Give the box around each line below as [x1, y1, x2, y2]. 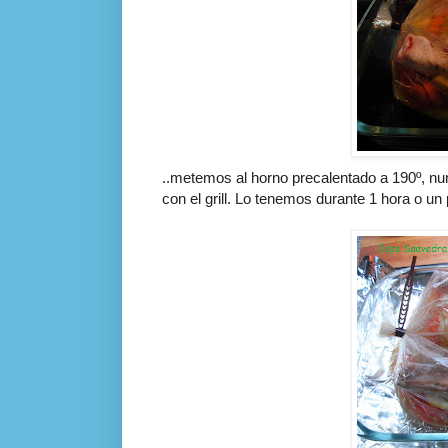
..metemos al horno [162, 168, 292, 186]
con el [162, 189, 205, 207]
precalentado [292, 168, 376, 186]
